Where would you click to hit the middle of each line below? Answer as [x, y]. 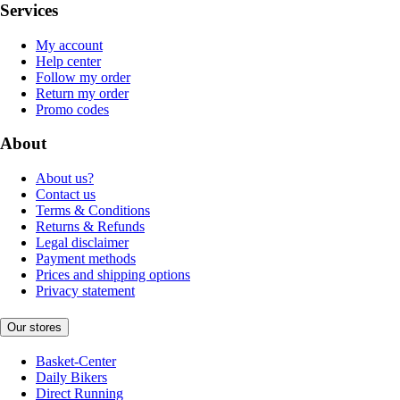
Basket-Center [76, 361]
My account [69, 45]
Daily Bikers [71, 377]
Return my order [82, 93]
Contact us [66, 195]
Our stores [34, 327]
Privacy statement [85, 291]
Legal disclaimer [82, 243]
